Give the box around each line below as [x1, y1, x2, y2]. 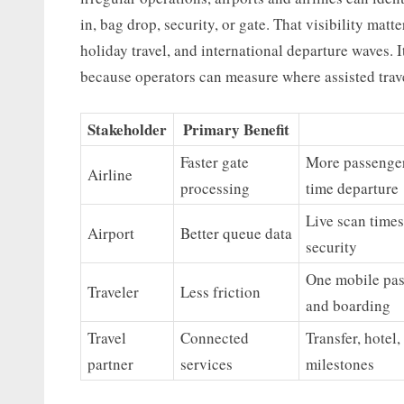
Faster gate [179, 151, 249, 172]
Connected [179, 326, 249, 348]
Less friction [179, 280, 261, 302]
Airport [87, 222, 134, 243]
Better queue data [179, 222, 292, 243]
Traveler [87, 280, 139, 302]
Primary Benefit [183, 117, 289, 141]
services [179, 353, 233, 374]
